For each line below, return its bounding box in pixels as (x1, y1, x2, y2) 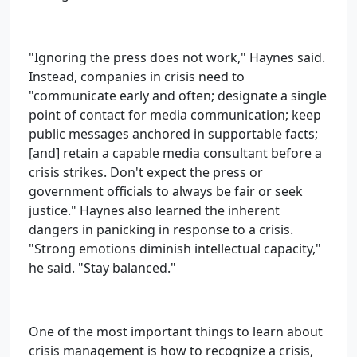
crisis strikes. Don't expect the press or (29, 163, 263, 181)
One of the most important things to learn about (29, 323, 323, 340)
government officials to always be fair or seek (29, 182, 303, 200)
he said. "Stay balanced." (29, 259, 176, 277)
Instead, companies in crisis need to (29, 68, 245, 85)
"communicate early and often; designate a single (29, 87, 327, 104)
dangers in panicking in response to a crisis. (29, 221, 293, 238)
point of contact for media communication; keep (29, 106, 321, 124)
